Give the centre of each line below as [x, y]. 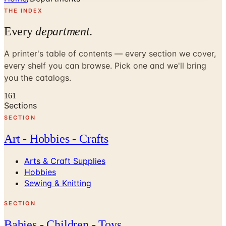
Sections [20, 105]
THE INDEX [23, 11]
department [63, 31]
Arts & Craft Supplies [65, 161]
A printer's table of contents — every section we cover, [110, 53]
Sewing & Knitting [58, 183]
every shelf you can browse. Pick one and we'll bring [105, 65]
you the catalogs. [38, 77]
